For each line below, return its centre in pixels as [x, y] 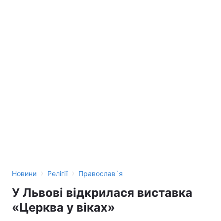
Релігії [57, 173]
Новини [24, 173]
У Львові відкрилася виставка [102, 193]
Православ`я [101, 173]
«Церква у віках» [63, 207]
